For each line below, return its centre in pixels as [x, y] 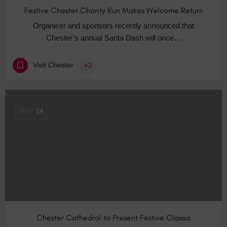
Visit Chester [53, 65]
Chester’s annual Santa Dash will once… [113, 38]
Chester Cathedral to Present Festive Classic [113, 218]
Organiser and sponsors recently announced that [113, 26]
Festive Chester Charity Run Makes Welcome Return [113, 11]
